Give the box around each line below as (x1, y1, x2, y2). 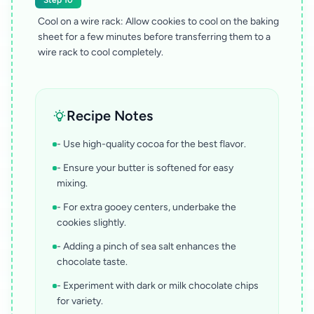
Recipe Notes (67, 107, 153, 125)
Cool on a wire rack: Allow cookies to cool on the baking (38, 15, 279, 28)
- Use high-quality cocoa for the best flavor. (57, 138, 246, 151)
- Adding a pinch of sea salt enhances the (57, 240, 236, 253)
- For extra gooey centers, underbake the (57, 201, 236, 214)
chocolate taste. (57, 256, 128, 268)
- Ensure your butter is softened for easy (57, 162, 233, 175)
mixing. (57, 177, 88, 190)
